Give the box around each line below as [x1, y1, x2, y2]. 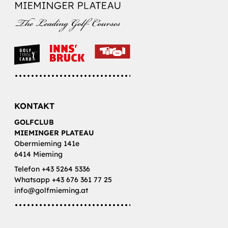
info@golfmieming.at [14, 186, 88, 195]
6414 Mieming [14, 150, 63, 159]
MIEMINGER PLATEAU [14, 128, 94, 138]
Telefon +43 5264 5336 [14, 164, 90, 174]
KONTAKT [14, 101, 54, 111]
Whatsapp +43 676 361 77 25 [14, 175, 112, 185]
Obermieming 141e [14, 139, 79, 149]
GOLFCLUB [14, 118, 54, 127]
